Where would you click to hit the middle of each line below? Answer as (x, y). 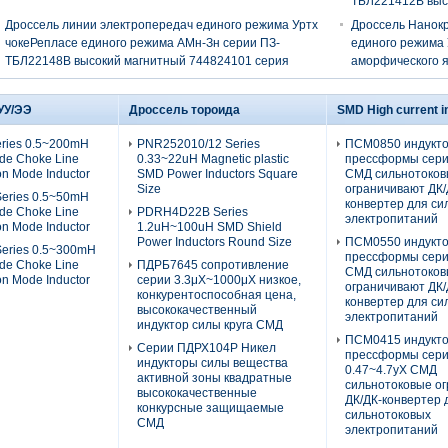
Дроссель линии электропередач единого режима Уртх (161, 24)
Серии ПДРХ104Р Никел (206, 347)
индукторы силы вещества (212, 362)
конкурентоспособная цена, (216, 294)
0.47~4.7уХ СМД (391, 369)
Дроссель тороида (184, 109)
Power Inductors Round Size (214, 241)
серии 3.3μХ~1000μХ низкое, (219, 279)
